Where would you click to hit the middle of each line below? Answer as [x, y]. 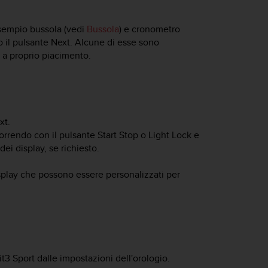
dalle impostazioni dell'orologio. [102, 258]
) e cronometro [150, 29]
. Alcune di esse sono [115, 42]
